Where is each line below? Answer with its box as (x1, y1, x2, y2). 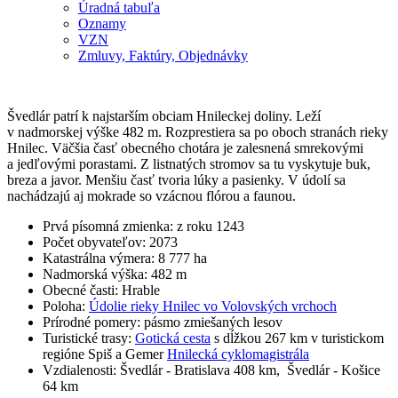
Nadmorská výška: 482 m (43, 266, 187, 282)
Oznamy (78, 15, 126, 31)
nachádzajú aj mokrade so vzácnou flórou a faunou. (7, 187, 296, 203)
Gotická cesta (135, 330, 211, 346)
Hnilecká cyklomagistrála (167, 346, 309, 362)
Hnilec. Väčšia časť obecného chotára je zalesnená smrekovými (7, 139, 363, 155)
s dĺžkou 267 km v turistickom (211, 330, 384, 346)
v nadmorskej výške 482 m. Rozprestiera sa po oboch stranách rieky (7, 123, 388, 139)
